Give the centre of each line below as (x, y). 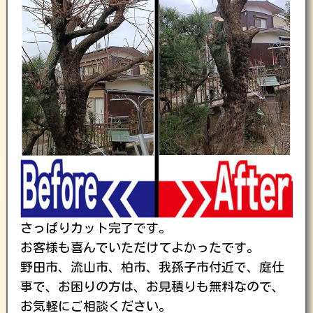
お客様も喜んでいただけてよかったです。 (140, 248)
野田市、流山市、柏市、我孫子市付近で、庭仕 (152, 267)
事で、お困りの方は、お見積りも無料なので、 (152, 287)
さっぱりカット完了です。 (96, 228)
